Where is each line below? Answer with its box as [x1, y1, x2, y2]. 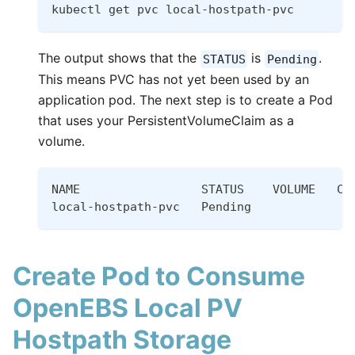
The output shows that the [38, 50, 200, 67]
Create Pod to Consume [13, 261, 305, 292]
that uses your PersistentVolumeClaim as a [38, 113, 294, 129]
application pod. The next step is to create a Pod [38, 92, 333, 109]
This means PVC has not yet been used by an [38, 71, 309, 88]
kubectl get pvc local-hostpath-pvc [52, 2, 294, 17]
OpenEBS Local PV [13, 292, 242, 324]
